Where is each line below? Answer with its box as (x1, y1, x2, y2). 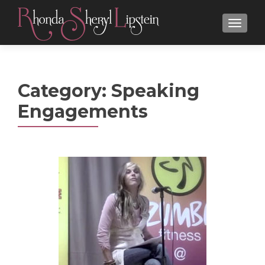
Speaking (111, 80, 199, 102)
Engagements (18, 101, 148, 122)
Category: (18, 80, 111, 102)
